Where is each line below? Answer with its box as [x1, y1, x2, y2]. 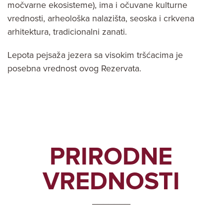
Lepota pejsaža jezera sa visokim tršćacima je [7, 50, 183, 61]
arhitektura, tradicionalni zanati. [7, 26, 127, 38]
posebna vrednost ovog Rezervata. [7, 63, 141, 74]
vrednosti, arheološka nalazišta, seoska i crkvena [7, 13, 194, 24]
